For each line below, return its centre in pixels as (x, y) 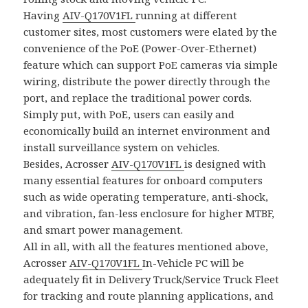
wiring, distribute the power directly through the (147, 81)
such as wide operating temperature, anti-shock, (146, 197)
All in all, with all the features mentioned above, (146, 246)
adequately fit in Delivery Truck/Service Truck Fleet (152, 279)
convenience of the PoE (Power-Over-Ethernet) (140, 48)
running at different (187, 15)
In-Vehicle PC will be (194, 263)
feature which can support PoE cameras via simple (151, 65)
